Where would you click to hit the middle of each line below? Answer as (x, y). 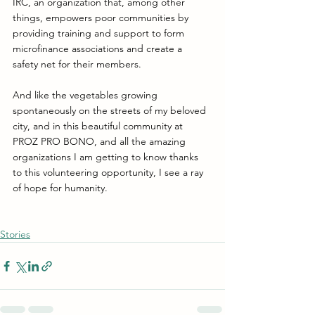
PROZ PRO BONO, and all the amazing (101, 142)
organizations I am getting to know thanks (107, 157)
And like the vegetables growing (86, 95)
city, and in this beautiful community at (99, 126)
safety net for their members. (78, 64)
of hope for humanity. (60, 188)
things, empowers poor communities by (102, 18)
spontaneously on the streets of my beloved (111, 111)
